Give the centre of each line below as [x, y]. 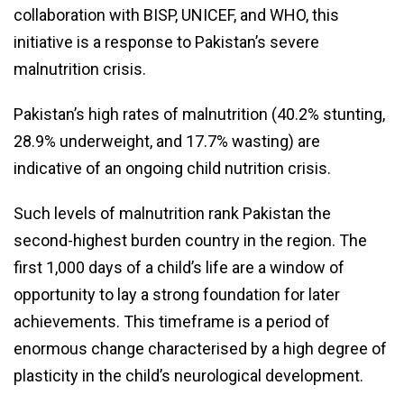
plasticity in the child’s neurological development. [188, 375]
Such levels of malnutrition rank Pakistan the [172, 213]
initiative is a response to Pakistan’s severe [166, 41]
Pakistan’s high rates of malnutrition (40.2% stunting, [199, 114]
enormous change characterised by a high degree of [200, 348]
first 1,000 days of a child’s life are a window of [179, 267]
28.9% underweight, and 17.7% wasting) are [167, 141]
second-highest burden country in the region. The [190, 240]
